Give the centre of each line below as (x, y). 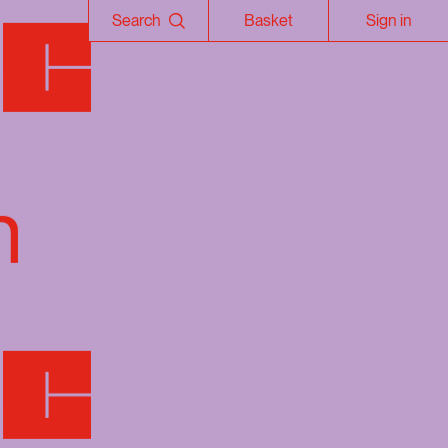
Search (136, 20)
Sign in (388, 20)
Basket (268, 20)
